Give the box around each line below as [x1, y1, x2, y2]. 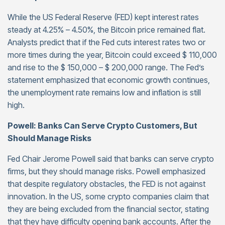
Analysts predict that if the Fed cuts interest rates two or [8, 37, 205, 47]
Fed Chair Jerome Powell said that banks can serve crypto [8, 154, 214, 164]
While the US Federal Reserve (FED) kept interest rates [8, 12, 199, 22]
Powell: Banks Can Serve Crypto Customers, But [8, 121, 197, 131]
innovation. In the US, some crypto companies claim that [8, 191, 209, 201]
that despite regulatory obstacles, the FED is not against [8, 179, 205, 189]
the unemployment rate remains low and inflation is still [8, 87, 201, 97]
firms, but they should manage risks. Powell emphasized [8, 166, 205, 176]
